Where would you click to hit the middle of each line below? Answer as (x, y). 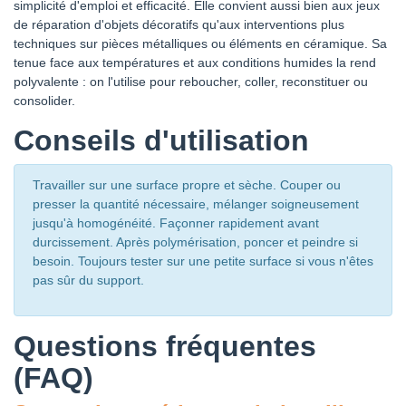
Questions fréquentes (165, 346)
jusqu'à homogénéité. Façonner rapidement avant (176, 222)
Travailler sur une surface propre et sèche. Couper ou (187, 184)
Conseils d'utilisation (161, 140)
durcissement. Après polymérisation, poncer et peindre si (195, 242)
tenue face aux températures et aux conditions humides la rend (195, 62)
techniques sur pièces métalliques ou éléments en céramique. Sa (200, 43)
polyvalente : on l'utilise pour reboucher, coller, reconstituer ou (191, 81)
